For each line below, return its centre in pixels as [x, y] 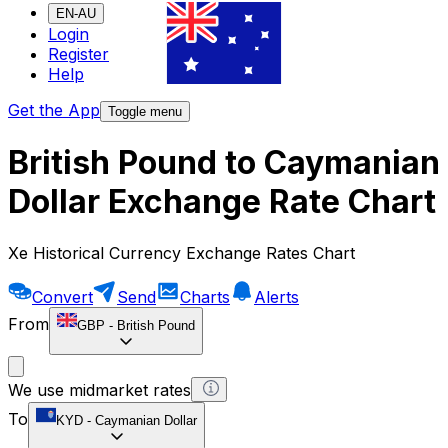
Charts [205, 296]
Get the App [54, 110]
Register [78, 54]
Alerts [276, 296]
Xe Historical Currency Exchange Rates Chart [181, 252]
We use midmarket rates [99, 389]
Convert [62, 296]
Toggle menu [145, 112]
